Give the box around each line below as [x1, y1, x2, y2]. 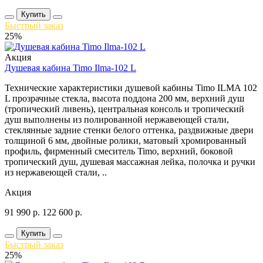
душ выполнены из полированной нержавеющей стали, [5, 114, 229, 124]
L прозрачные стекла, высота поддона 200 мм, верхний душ [5, 93, 244, 103]
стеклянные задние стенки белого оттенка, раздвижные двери [5, 124, 254, 135]
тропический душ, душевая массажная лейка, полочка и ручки [5, 156, 255, 167]
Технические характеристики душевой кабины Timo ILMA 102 [5, 82, 257, 93]
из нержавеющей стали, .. [5, 167, 107, 177]
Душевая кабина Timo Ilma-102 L [5, 62, 136, 73]
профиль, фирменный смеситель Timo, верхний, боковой [5, 146, 233, 156]
